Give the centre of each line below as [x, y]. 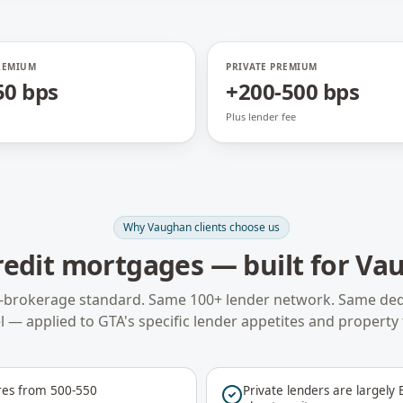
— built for [280, 265]
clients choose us [236, 227]
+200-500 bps [293, 91]
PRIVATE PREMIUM [272, 67]
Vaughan [170, 227]
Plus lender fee [261, 116]
